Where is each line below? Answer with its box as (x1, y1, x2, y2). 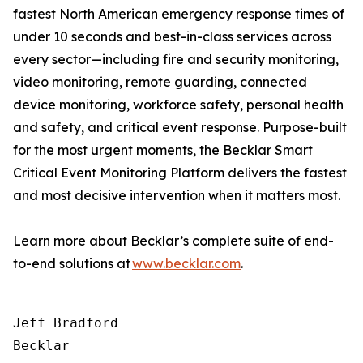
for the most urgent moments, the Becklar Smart (13, 142, 313, 158)
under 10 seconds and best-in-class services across (13, 28, 331, 45)
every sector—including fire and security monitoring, (13, 51, 339, 67)
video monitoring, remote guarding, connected (13, 74, 307, 90)
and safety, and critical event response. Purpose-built (13, 119, 347, 135)
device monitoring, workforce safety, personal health (13, 96, 344, 113)
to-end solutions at (13, 255, 132, 271)
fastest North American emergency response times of (13, 6, 344, 22)
